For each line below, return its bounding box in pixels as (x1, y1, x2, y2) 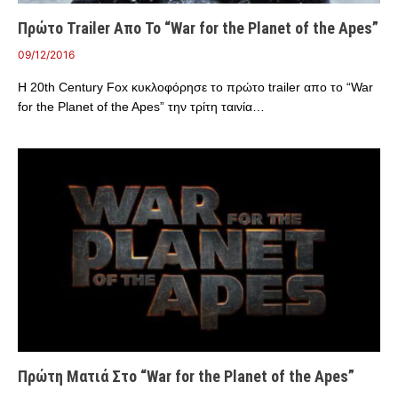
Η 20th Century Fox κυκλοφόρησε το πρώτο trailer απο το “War (18, 79, 373, 94)
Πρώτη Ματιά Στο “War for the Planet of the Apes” (18, 367, 354, 386)
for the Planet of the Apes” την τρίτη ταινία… (18, 99, 265, 114)
